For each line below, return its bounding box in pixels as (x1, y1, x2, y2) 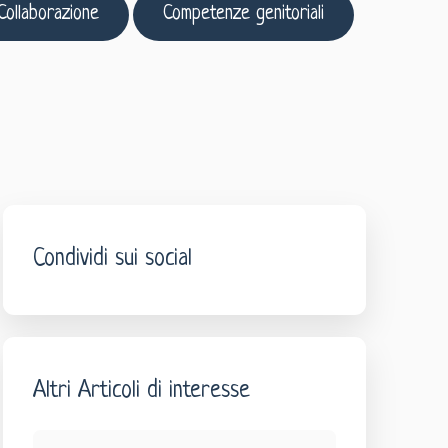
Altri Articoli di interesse (32, 379, 250, 404)
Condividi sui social (32, 247, 192, 272)
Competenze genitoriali (163, 3, 325, 25)
